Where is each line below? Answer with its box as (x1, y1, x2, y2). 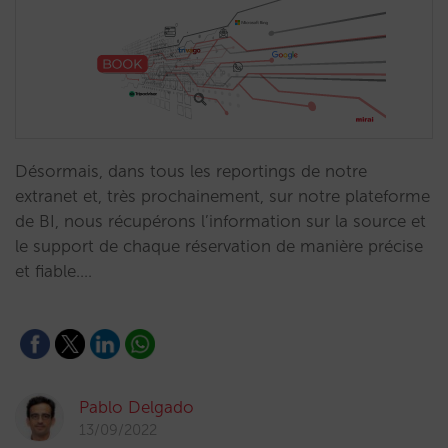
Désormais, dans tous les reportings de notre (15, 161, 367, 181)
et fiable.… (15, 261, 92, 281)
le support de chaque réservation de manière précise (15, 236, 423, 256)
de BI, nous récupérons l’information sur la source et (15, 211, 426, 231)
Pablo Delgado (79, 397, 194, 417)
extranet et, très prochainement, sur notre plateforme (15, 186, 430, 206)
